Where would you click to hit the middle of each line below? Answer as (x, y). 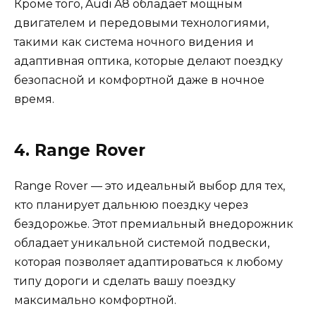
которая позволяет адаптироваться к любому (148, 262)
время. (34, 99)
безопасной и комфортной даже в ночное (139, 80)
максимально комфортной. (95, 300)
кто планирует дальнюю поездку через (131, 205)
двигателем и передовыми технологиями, (141, 23)
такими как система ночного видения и (134, 42)
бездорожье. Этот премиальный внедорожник (154, 224)
